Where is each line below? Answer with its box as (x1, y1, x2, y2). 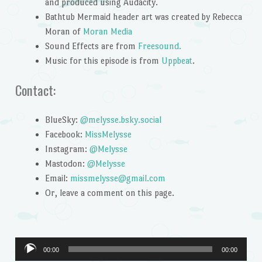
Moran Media (82, 26, 132, 37)
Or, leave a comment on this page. (44, 188, 174, 198)
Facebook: (44, 129, 85, 140)
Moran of (44, 26, 83, 37)
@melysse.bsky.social (80, 115, 161, 125)
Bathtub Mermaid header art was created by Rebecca (44, 12, 242, 22)
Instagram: (44, 144, 89, 154)
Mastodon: (44, 158, 87, 169)
